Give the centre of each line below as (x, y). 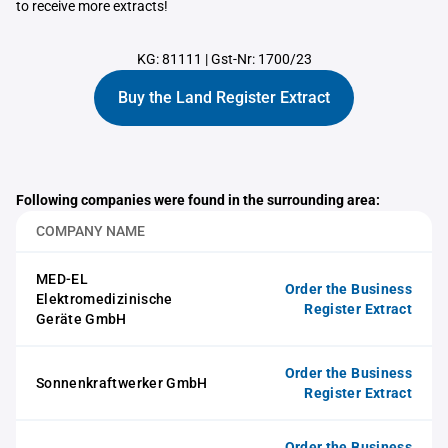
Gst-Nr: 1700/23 (261, 59)
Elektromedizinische (104, 299)
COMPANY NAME (90, 231)
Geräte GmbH (81, 319)
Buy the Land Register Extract (224, 97)
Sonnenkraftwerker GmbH (122, 383)
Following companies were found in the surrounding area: (198, 200)
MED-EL (62, 279)
